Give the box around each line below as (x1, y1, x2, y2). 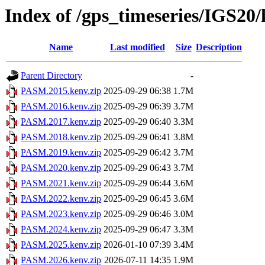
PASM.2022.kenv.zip (21, 193, 101, 204)
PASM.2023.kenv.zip (21, 209, 101, 219)
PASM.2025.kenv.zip (21, 240, 101, 250)
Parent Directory (21, 70, 82, 81)
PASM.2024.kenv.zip (21, 224, 101, 235)
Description (196, 42, 242, 53)
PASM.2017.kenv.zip (21, 117, 101, 127)
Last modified (109, 42, 165, 53)
